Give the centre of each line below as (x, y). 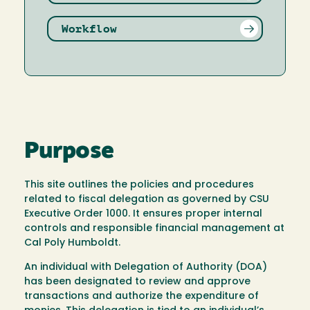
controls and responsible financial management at (154, 229)
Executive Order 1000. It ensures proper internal (143, 215)
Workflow (90, 28)
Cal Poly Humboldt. (72, 244)
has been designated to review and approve (137, 282)
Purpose (69, 152)
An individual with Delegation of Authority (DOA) (146, 268)
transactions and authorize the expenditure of (142, 297)
